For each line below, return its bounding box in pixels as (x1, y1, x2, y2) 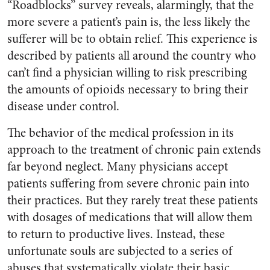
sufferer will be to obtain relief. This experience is (7, 30, 257, 48)
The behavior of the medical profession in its (7, 124, 234, 142)
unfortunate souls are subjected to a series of (7, 242, 232, 260)
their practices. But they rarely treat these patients (7, 192, 258, 209)
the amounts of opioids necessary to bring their (7, 81, 248, 98)
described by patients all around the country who (7, 47, 256, 64)
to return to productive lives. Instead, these (7, 225, 225, 243)
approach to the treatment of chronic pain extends (7, 141, 261, 159)
